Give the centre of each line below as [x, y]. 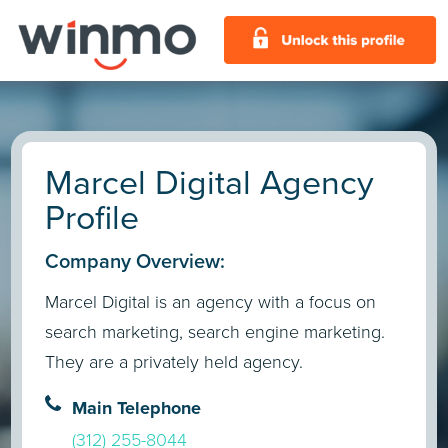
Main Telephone [137, 407]
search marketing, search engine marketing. [215, 332]
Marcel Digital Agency [210, 182]
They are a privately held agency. [174, 362]
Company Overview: [135, 261]
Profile [92, 217]
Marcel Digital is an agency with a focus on [211, 302]
